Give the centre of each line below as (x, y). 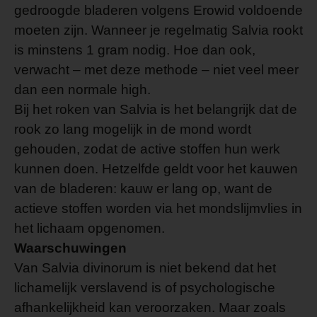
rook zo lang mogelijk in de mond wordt (133, 129)
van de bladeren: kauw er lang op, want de (143, 189)
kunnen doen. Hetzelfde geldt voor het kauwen (156, 169)
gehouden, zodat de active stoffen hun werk (147, 149)
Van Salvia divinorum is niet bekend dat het (145, 268)
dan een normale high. (82, 90)
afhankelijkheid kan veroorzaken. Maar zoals (150, 307)
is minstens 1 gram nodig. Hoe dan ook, (135, 50)
